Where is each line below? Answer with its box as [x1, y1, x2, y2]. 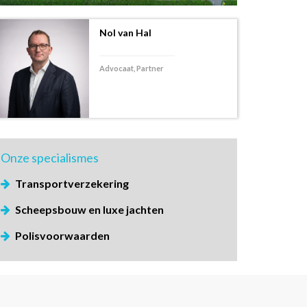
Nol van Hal [99, 27, 151, 39]
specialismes [32, 150, 99, 166]
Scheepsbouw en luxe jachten [15, 203, 164, 217]
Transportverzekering [15, 177, 129, 191]
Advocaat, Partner [99, 64, 164, 73]
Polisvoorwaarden [15, 229, 110, 243]
